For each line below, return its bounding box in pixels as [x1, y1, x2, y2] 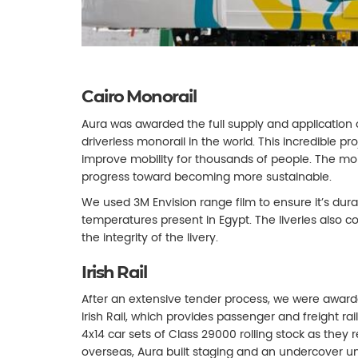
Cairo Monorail [82, 86, 196, 107]
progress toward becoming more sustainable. [82, 168, 332, 185]
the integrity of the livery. [82, 229, 218, 245]
